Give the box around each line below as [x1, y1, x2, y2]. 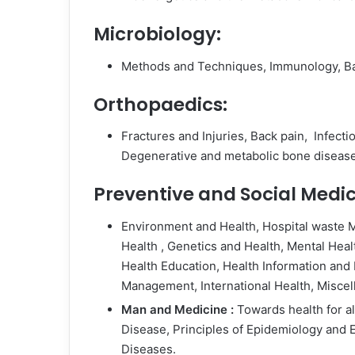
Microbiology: [94, 21, 221, 47]
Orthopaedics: [94, 91, 227, 117]
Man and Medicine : [121, 301, 237, 317]
